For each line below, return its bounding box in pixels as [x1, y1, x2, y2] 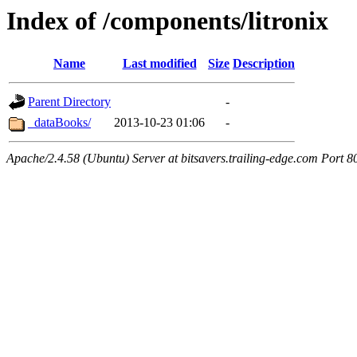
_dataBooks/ [28, 116, 91, 130]
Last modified [122, 57, 197, 71]
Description [233, 57, 295, 71]
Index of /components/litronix [6, 6, 328, 35]
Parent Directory [28, 95, 111, 109]
